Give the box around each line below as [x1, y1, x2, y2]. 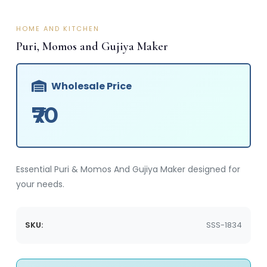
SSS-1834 [206, 219, 242, 231]
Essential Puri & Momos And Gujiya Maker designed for [16, 163, 240, 175]
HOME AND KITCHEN [16, 24, 100, 33]
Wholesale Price [51, 79, 132, 93]
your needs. [16, 178, 64, 190]
